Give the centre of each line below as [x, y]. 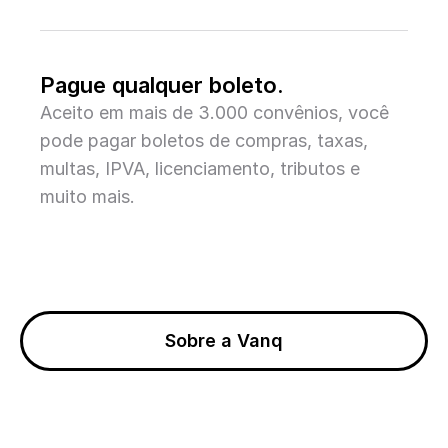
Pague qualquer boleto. [162, 85]
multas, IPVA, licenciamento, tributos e [200, 168]
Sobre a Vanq [224, 340]
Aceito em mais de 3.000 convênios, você [214, 112]
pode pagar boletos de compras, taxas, [204, 140]
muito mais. [87, 196]
